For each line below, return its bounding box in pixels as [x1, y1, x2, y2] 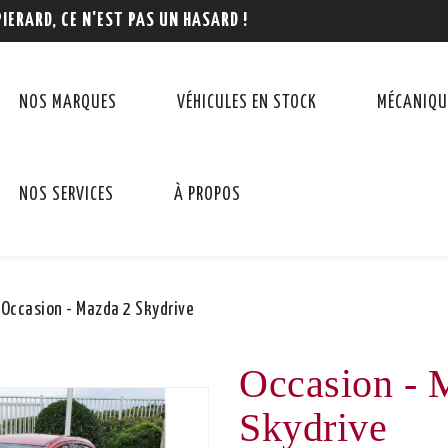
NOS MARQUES [19, 94, 117, 112]
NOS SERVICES [19, 186, 114, 204]
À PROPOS [174, 186, 241, 204]
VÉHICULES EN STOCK [177, 94, 317, 112]
